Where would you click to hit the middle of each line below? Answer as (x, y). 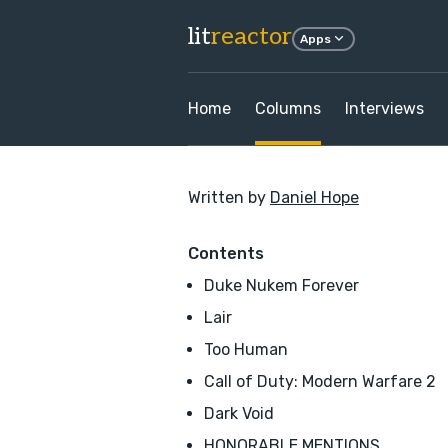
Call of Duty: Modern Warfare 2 (320, 381)
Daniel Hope (314, 197)
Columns (288, 108)
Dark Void (239, 413)
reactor (251, 36)
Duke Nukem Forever (281, 285)
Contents (226, 253)
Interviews (384, 108)
